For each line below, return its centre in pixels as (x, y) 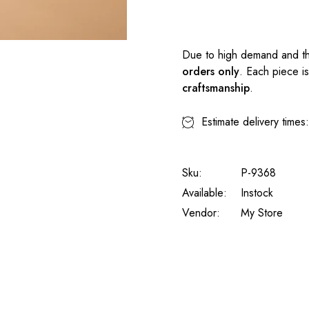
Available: (205, 193)
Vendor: (201, 213)
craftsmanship (216, 88)
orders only (211, 71)
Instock (257, 193)
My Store (262, 213)
